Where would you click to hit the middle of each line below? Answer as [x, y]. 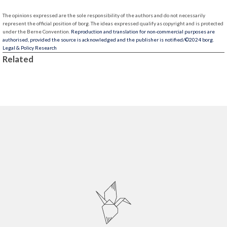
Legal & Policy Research [30, 48]
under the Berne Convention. [37, 31]
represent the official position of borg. [47, 23]
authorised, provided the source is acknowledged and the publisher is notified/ [94, 40]
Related [18, 59]
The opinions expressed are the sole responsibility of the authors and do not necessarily [104, 15]
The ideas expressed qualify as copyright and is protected [157, 23]
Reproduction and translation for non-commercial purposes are [143, 31]
